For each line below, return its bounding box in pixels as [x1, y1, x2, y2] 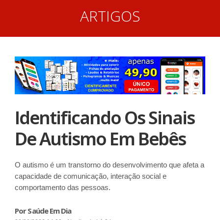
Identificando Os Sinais [15, 105, 194, 130]
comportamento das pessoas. [15, 183, 110, 192]
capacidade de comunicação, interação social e [15, 171, 166, 180]
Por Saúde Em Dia [15, 205, 72, 216]
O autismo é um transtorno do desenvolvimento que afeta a [15, 160, 204, 169]
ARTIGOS [80, 6, 140, 26]
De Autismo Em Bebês [15, 126, 186, 151]
